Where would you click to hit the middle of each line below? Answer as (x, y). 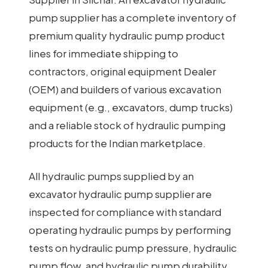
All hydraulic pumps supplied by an (111, 176)
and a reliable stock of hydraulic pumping (127, 125)
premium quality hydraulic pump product (127, 35)
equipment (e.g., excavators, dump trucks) (131, 107)
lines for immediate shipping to (103, 53)
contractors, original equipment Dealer (122, 71)
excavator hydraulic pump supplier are (120, 194)
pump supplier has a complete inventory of (133, 17)
